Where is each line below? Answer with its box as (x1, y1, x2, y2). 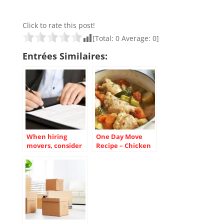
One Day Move (95, 132, 142, 141)
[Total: (92, 33, 115, 43)
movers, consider (26, 141, 82, 150)
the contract (26, 150, 68, 159)
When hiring (26, 132, 67, 141)
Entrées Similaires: (22, 50, 107, 62)
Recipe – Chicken (95, 141, 151, 150)
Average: (119, 33, 152, 43)
